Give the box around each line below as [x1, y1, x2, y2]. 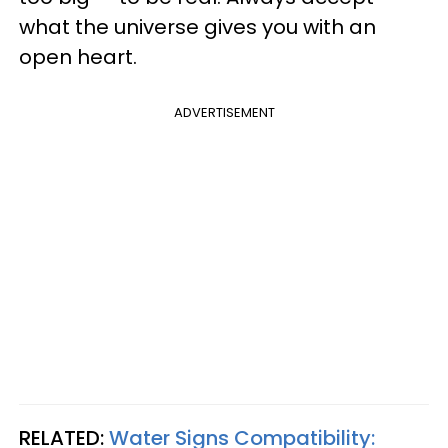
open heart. [19, 42, 147, 71]
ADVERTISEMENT [173, 102, 275, 122]
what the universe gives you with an [19, 12, 376, 41]
